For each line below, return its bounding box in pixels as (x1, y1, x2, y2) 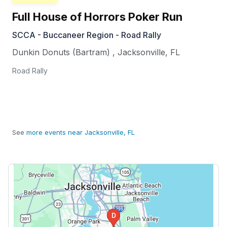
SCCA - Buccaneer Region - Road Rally (12, 30, 161, 41)
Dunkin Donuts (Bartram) (12, 47, 110, 58)
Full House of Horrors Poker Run (12, 10, 182, 24)
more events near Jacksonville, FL (26, 128, 135, 137)
